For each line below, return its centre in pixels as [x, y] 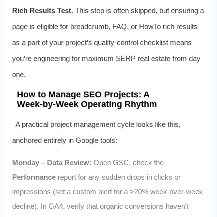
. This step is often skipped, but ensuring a [137, 10]
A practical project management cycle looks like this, [98, 124]
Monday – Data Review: [52, 162]
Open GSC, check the [127, 162]
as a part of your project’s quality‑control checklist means [102, 42]
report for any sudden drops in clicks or [118, 177]
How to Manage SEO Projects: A [83, 94]
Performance [34, 177]
